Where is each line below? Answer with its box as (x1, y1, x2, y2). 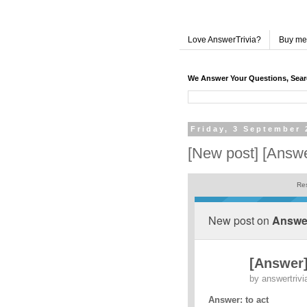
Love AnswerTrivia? (188, 35, 261, 45)
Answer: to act (208, 295, 269, 306)
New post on (208, 212, 272, 229)
